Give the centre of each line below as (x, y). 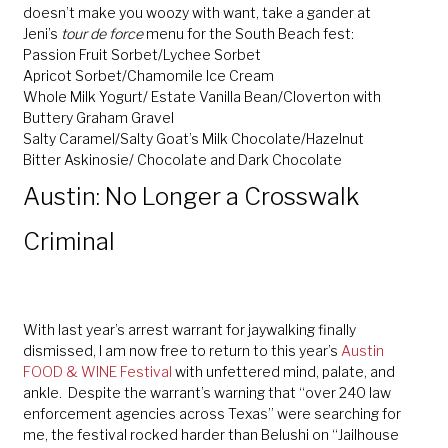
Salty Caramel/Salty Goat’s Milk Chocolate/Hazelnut (193, 138)
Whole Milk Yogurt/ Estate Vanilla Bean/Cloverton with (201, 96)
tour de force (103, 33)
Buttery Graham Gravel (98, 117)
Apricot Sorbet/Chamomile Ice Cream (148, 75)
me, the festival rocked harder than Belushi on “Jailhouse (210, 435)
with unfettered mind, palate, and (284, 372)
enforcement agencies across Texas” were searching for (211, 414)
